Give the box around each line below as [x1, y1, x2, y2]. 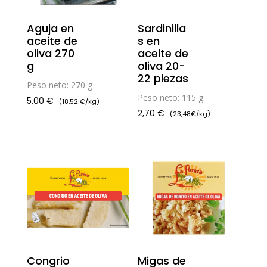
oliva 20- [138, 58, 186, 74]
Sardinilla [138, 21, 187, 36]
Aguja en [26, 21, 74, 36]
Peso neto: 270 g [26, 79, 92, 91]
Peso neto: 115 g [138, 92, 204, 104]
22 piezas [138, 71, 189, 86]
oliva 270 [26, 46, 74, 61]
